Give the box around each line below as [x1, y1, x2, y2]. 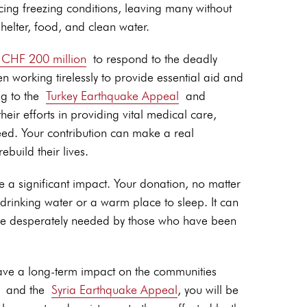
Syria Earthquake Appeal [51, 282, 177, 297]
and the [6, 282, 45, 297]
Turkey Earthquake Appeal [46, 88, 179, 103]
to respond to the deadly [93, 51, 217, 66]
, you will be [177, 282, 238, 297]
